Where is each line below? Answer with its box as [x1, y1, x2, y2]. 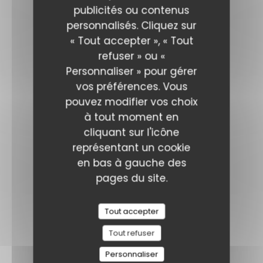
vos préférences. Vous [76, 79, 187, 94]
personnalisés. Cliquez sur [66, 18, 197, 33]
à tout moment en [84, 110, 179, 124]
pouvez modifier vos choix [65, 95, 198, 109]
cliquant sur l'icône [83, 125, 180, 140]
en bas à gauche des [77, 156, 186, 170]
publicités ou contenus [73, 3, 190, 18]
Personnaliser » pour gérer [66, 64, 197, 79]
